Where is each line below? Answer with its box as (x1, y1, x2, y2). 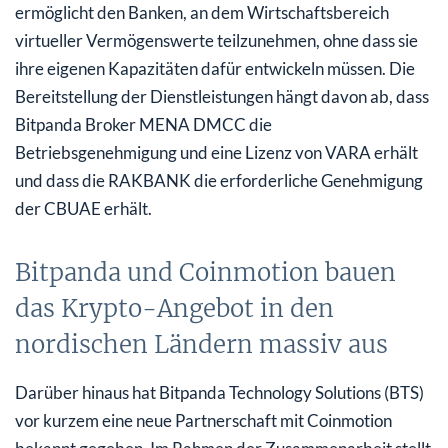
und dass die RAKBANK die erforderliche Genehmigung (15, 169, 423, 191)
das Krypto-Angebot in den (15, 292, 334, 324)
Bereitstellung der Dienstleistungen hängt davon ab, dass (15, 85, 429, 107)
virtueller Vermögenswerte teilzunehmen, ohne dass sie (15, 29, 418, 51)
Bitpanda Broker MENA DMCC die (15, 113, 272, 135)
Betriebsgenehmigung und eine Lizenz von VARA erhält (15, 141, 418, 163)
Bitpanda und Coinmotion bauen (15, 256, 396, 288)
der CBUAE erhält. (15, 197, 152, 219)
